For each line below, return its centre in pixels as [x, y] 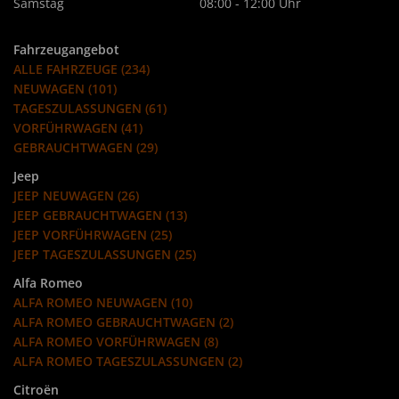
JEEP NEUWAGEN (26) [76, 196]
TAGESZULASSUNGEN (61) [90, 109]
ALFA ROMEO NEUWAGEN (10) [103, 303]
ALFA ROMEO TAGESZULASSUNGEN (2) [128, 362]
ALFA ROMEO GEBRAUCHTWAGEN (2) [123, 322]
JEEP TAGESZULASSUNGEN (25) [105, 255]
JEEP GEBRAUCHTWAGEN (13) [100, 216]
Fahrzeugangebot [66, 50]
